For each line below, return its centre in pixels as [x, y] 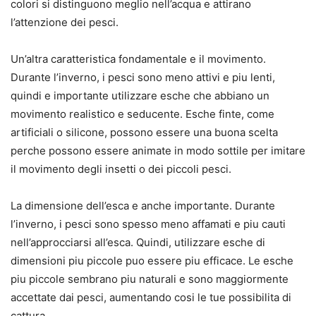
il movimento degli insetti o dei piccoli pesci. [121, 169]
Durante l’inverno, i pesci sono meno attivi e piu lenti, [143, 78]
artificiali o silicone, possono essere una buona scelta [144, 133]
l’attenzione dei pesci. [65, 23]
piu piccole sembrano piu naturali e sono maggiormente [150, 279]
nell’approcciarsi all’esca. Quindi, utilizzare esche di [138, 243]
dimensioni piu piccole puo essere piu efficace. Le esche [152, 261]
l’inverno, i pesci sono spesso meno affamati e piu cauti [148, 224]
